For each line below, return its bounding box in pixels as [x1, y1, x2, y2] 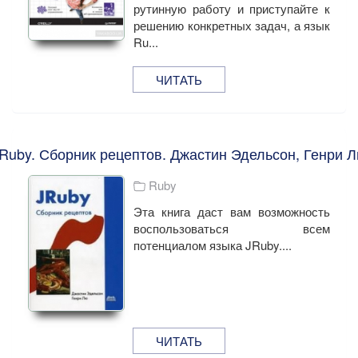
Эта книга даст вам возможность [133, 202, 330, 220]
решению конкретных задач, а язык [133, 16, 330, 34]
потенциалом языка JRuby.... [133, 236, 292, 253]
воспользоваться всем [133, 219, 330, 237]
